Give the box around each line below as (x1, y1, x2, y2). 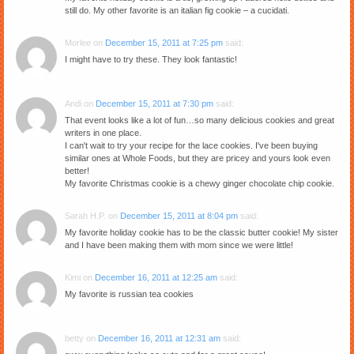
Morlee (65, 37, 91, 47)
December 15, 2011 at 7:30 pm (96, 98, 213, 108)
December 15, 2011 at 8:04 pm (120, 210, 238, 220)
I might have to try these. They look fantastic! (65, 54, 237, 64)
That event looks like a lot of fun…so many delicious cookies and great (65, 115, 334, 125)
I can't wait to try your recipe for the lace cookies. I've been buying (65, 140, 318, 150)
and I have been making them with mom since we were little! (65, 239, 293, 250)
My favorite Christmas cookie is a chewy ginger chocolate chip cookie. (65, 178, 334, 188)
